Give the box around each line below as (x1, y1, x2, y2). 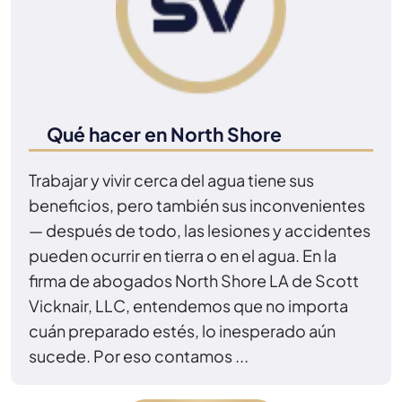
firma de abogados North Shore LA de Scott (29, 269, 359, 291)
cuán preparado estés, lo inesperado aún (29, 319, 336, 341)
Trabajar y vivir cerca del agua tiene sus (29, 169, 314, 190)
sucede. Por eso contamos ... (29, 345, 249, 366)
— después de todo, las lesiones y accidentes (29, 219, 371, 240)
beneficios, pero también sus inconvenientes (29, 194, 365, 215)
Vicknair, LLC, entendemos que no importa (29, 294, 348, 316)
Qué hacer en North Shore (47, 121, 282, 146)
